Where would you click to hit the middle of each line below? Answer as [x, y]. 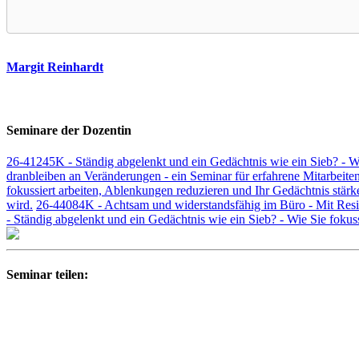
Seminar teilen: [47, 275]
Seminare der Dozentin [69, 130]
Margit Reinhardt [55, 67]
